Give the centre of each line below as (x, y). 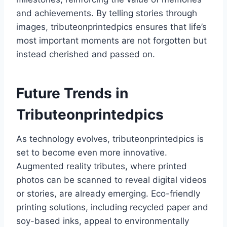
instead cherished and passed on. (86, 54)
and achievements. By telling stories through (107, 13)
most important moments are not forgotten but (111, 41)
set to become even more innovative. (92, 153)
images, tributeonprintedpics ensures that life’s (111, 27)
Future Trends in (72, 93)
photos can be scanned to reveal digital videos (111, 180)
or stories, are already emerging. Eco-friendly (108, 194)
